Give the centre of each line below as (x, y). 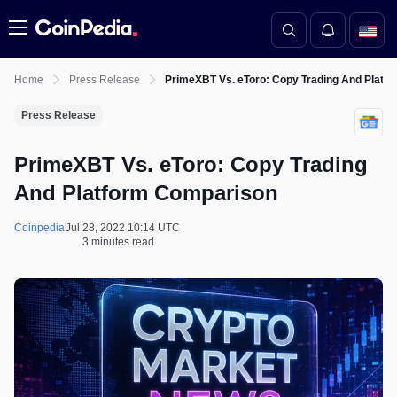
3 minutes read (118, 242)
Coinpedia (39, 228)
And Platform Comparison (146, 193)
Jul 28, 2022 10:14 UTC (123, 228)
